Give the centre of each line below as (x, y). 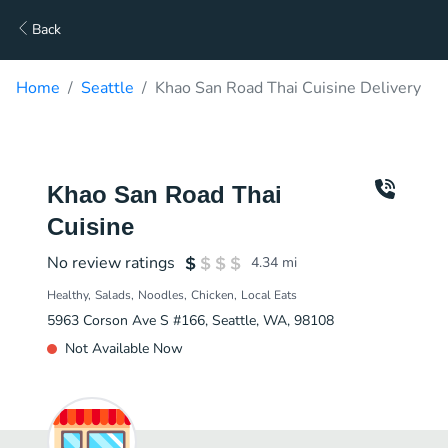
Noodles (161, 295)
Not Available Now (124, 348)
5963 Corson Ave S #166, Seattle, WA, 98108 (190, 320)
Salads (113, 295)
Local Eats (269, 295)
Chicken (212, 295)
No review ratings (111, 263)
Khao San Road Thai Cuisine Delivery (288, 88)
